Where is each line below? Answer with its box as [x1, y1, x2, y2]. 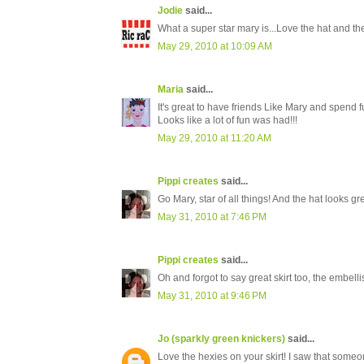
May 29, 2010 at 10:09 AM [158, 41, 272, 53]
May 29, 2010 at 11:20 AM [158, 132, 271, 145]
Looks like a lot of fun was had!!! [158, 115, 297, 127]
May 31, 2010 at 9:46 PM [158, 290, 266, 302]
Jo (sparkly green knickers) [158, 333, 285, 345]
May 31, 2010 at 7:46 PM [158, 211, 266, 223]
